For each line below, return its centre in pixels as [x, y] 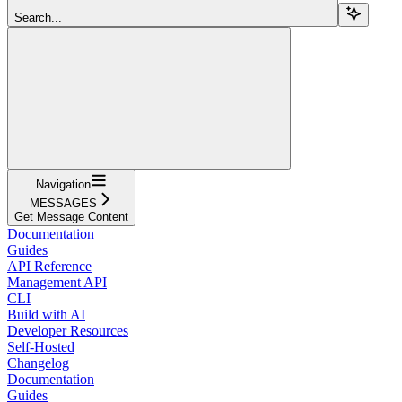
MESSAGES [63, 203]
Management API [57, 282]
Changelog [38, 363]
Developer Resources [68, 330]
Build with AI [46, 314]
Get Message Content [71, 216]
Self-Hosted [41, 346]
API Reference [49, 266]
